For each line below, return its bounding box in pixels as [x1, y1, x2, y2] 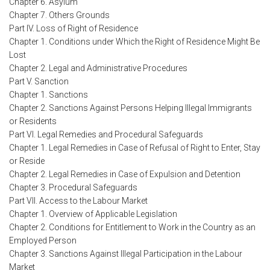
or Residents [9, 116, 57, 127]
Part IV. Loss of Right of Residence [9, 24, 138, 34]
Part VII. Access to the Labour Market [9, 196, 148, 206]
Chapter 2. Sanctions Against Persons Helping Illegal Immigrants [9, 103, 252, 113]
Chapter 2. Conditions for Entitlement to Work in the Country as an [9, 222, 256, 233]
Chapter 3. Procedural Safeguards [9, 183, 137, 193]
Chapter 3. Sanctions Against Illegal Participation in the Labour [9, 249, 242, 259]
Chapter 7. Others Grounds [9, 10, 110, 20]
